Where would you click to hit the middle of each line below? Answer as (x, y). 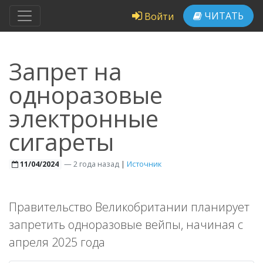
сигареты (61, 142)
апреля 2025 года (57, 242)
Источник (144, 164)
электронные (84, 118)
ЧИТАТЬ (223, 16)
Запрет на (65, 71)
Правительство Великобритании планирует (129, 207)
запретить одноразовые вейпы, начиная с (126, 225)
